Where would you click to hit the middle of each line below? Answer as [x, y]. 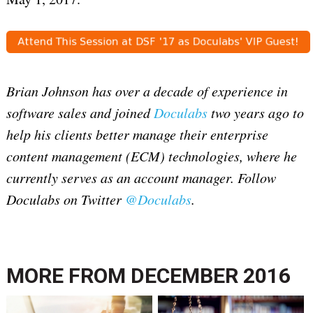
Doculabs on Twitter [65, 199]
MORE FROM [68, 276]
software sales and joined [80, 113]
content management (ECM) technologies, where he [151, 156]
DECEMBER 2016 [210, 276]
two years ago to [255, 113]
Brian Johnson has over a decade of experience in [147, 91]
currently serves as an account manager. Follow [141, 178]
